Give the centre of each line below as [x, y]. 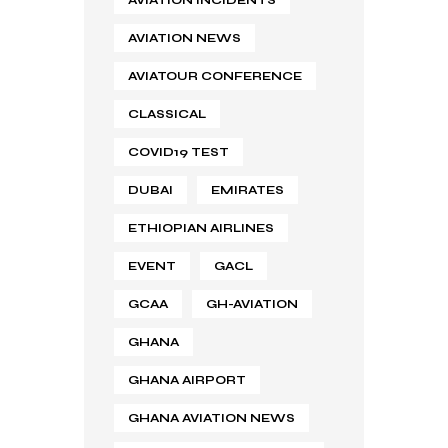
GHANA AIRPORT [187, 379]
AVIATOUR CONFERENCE [215, 75]
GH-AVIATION [252, 303]
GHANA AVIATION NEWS [211, 417]
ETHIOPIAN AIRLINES [201, 227]
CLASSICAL [167, 113]
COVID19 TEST [178, 151]
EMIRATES [247, 189]
